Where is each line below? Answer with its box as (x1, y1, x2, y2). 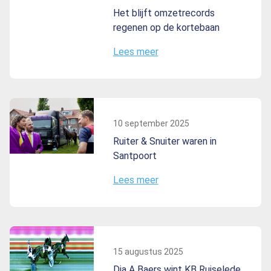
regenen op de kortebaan (113, 21, 220, 33)
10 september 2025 (113, 118, 189, 128)
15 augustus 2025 (113, 246, 183, 256)
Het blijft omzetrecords (113, 7, 215, 19)
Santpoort (113, 149, 157, 162)
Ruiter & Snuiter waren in (113, 135, 217, 147)
